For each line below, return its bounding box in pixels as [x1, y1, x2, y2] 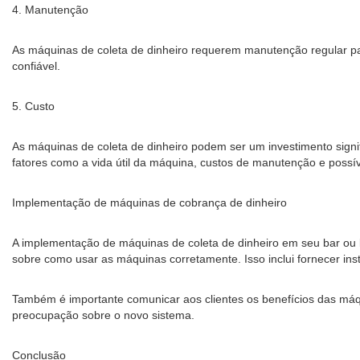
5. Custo [12, 100, 55, 112]
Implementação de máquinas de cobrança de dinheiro [12, 196, 287, 209]
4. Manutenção [12, 3, 88, 16]
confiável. [12, 59, 60, 72]
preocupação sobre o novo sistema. [12, 309, 194, 321]
